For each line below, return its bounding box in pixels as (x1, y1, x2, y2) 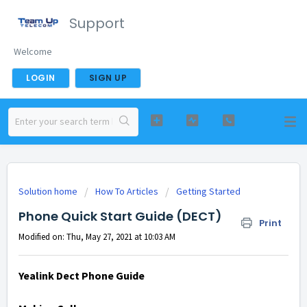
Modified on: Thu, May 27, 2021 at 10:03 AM (19, 231, 175, 243)
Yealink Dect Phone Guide (19, 269, 147, 283)
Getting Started (176, 185, 241, 197)
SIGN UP (88, 72, 127, 84)
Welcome (14, 45, 52, 58)
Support (69, 14, 125, 33)
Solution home (19, 185, 79, 197)
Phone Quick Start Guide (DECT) (19, 208, 222, 225)
